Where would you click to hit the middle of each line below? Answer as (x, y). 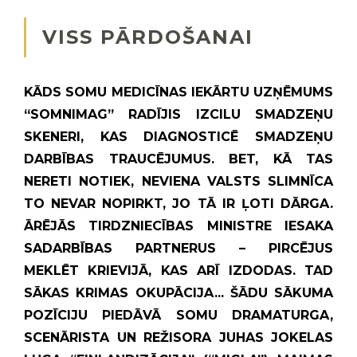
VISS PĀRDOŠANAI (148, 37)
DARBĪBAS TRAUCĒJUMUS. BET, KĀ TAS (178, 159)
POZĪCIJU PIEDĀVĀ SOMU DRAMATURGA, (178, 315)
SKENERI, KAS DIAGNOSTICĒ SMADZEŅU (178, 137)
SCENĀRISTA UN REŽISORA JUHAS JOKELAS (178, 337)
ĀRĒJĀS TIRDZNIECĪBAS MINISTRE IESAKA (178, 226)
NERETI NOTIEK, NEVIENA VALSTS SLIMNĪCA (178, 181)
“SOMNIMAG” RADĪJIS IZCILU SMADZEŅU (178, 114)
